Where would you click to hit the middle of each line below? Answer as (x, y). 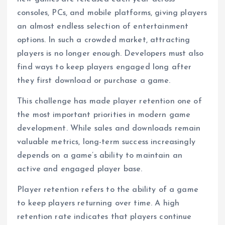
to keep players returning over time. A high (98, 204)
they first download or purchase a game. (94, 81)
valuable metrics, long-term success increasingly (106, 142)
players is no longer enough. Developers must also (110, 54)
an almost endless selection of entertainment (103, 27)
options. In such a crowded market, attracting (104, 40)
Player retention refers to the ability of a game (108, 190)
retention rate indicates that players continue (104, 217)
